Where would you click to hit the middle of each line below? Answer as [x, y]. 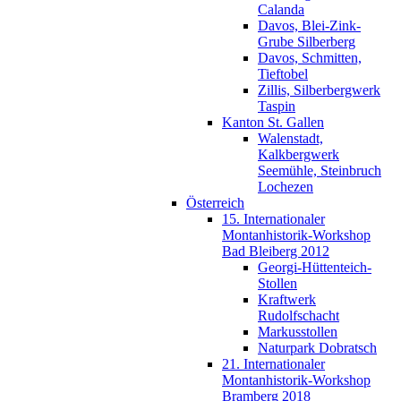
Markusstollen [298, 331]
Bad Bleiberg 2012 [276, 251]
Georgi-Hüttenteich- [315, 267]
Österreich [215, 202]
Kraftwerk [287, 299]
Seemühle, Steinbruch [320, 170]
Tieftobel [283, 73]
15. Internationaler [273, 218]
